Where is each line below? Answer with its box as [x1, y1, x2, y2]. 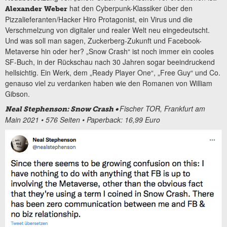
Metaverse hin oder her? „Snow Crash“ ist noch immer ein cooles [5, 46, 214, 56]
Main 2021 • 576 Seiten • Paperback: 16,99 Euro [5, 115, 160, 125]
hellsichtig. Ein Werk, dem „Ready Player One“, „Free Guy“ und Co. [5, 67, 220, 78]
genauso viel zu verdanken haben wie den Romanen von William [5, 78, 212, 88]
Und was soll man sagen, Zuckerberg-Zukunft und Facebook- [5, 35, 202, 46]
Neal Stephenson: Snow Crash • [5, 105, 120, 114]
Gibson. [5, 88, 30, 99]
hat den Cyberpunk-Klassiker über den [67, 3, 193, 13]
